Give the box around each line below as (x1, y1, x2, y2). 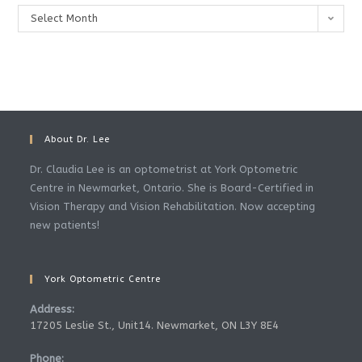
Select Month (31, 12, 99, 25)
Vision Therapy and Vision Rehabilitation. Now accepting (30, 200, 316, 213)
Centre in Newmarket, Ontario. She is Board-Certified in (30, 182, 314, 195)
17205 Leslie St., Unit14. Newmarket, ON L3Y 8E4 (30, 319, 280, 332)
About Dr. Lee (44, 134, 111, 145)
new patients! (30, 219, 100, 232)
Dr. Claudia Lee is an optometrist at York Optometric (30, 163, 298, 176)
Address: (30, 303, 75, 316)
